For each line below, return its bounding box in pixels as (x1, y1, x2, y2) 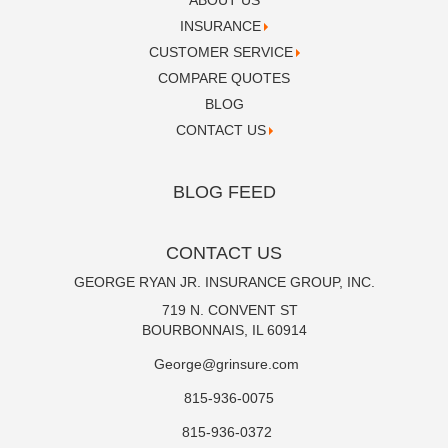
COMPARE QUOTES (158, 70, 290, 87)
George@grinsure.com (154, 356, 299, 373)
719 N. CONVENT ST (161, 302, 298, 319)
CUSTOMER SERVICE (148, 44, 293, 61)
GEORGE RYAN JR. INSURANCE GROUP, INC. (73, 274, 375, 291)
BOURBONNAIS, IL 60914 (141, 322, 307, 339)
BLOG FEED (172, 182, 276, 203)
